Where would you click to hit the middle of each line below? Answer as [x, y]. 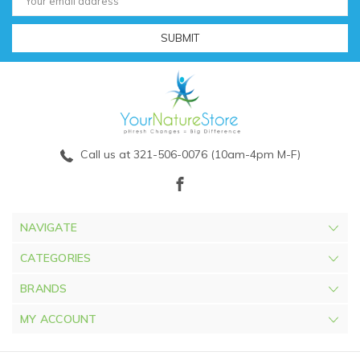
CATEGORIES [56, 258]
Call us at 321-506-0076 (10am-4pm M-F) [188, 155]
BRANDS [44, 289]
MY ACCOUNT [59, 319]
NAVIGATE [49, 228]
